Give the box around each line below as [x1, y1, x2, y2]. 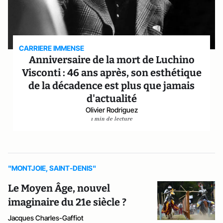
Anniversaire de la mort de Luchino [28, 54, 195, 66]
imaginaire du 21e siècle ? [8, 196, 126, 208]
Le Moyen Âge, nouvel [8, 182, 110, 194]
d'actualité [86, 93, 137, 105]
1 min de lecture [91, 115, 132, 122]
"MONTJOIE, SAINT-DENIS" [8, 164, 96, 172]
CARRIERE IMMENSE [19, 44, 85, 52]
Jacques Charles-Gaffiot [8, 214, 84, 222]
